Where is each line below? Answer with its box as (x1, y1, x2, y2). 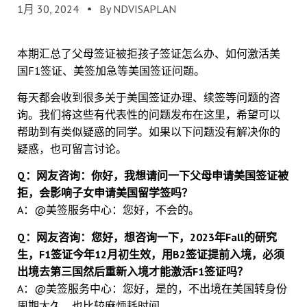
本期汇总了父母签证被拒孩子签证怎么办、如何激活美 (17, 46, 280, 60)
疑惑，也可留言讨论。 (17, 142, 127, 156)
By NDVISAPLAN (99, 1, 176, 16)
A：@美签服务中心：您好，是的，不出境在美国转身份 (17, 281, 287, 295)
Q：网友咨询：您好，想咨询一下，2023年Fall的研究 (17, 230, 277, 244)
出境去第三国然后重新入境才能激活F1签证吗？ (17, 264, 248, 278)
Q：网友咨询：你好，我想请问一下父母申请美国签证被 (17, 169, 288, 183)
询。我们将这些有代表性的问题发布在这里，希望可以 (17, 108, 280, 121)
